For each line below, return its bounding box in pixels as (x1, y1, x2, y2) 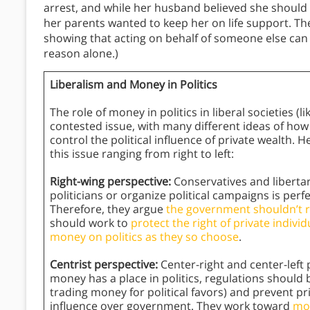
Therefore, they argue (50, 201, 166, 217)
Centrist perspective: (50, 256, 161, 272)
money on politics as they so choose (50, 228, 239, 244)
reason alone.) (44, 45, 118, 61)
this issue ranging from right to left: (50, 145, 234, 161)
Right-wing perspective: (50, 173, 174, 189)
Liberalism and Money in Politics (50, 76, 217, 92)
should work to (50, 215, 131, 230)
